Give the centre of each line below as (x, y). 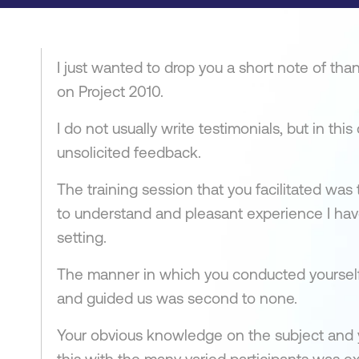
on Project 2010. (110, 91)
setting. (82, 237)
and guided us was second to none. (177, 298)
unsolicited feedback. (129, 152)
